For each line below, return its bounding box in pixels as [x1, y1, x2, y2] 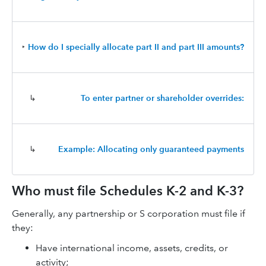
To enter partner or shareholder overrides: [81, 93, 244, 103]
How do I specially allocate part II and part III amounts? [28, 42, 244, 52]
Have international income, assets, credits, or [36, 242, 228, 254]
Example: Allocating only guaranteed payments [58, 144, 244, 154]
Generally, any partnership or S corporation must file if [12, 208, 245, 219]
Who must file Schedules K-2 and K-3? [12, 183, 243, 199]
